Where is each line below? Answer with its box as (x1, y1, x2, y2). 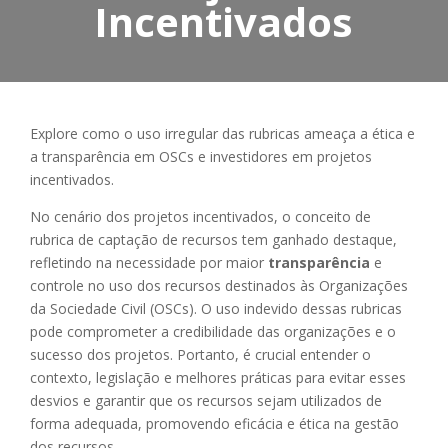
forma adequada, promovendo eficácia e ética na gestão (30, 414, 399, 434)
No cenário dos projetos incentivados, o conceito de (30, 207, 371, 227)
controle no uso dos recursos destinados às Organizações (30, 276, 408, 296)
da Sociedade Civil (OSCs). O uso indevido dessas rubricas (30, 299, 402, 319)
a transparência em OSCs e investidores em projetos (30, 147, 372, 167)
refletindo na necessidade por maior (30, 253, 268, 273)
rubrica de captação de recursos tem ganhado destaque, (30, 230, 397, 250)
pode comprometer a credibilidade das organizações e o (30, 322, 396, 342)
